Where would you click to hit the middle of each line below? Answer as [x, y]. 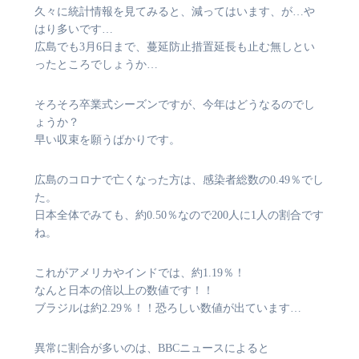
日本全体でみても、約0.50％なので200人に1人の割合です [179, 216]
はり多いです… [74, 30]
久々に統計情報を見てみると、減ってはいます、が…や [175, 12]
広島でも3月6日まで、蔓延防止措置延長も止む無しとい [175, 47]
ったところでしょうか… [96, 65]
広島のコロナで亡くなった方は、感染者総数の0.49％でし [179, 180]
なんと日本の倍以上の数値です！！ [124, 291]
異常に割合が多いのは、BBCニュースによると [152, 349]
